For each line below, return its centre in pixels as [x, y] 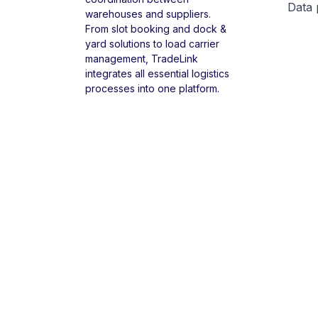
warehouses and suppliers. [148, 13]
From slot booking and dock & [156, 28]
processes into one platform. [152, 88]
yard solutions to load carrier [152, 43]
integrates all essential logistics [157, 73]
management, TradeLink [142, 58]
